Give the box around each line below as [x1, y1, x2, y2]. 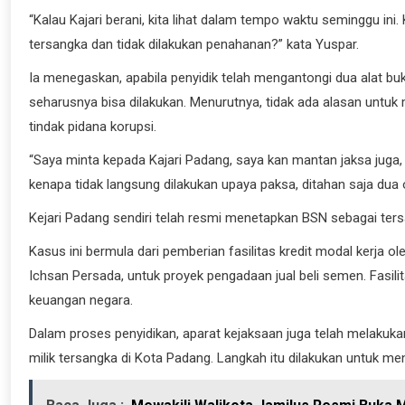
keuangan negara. [29, 292, 133, 309]
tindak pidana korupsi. [29, 118, 156, 136]
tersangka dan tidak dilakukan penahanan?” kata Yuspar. [29, 36, 359, 53]
